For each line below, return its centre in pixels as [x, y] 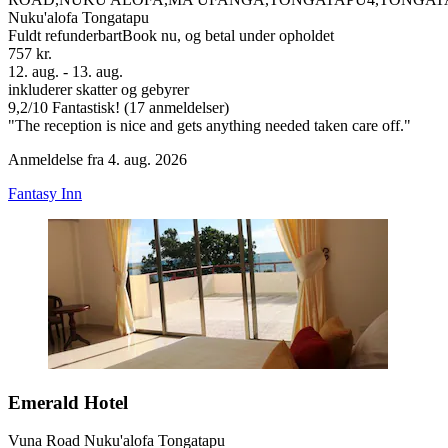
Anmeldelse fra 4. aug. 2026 [97, 159]
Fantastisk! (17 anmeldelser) [138, 107]
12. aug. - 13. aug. [65, 71]
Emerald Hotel [68, 402]
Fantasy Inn [45, 193]
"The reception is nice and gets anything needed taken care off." [209, 125]
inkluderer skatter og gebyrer [98, 89]
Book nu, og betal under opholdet [228, 35]
